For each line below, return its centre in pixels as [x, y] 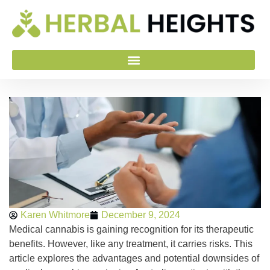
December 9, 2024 [141, 215]
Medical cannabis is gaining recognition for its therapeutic [131, 229]
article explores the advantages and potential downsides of [134, 258]
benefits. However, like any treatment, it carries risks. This [131, 243]
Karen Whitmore [55, 215]
